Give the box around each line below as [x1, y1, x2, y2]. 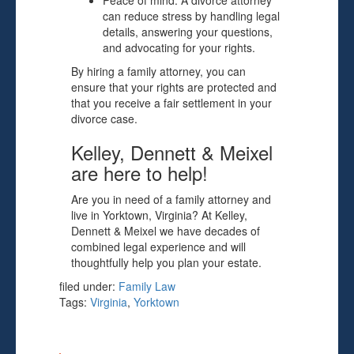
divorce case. [71, 111, 137, 126]
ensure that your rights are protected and [71, 79, 277, 95]
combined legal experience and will [71, 239, 246, 254]
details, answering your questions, [103, 24, 273, 40]
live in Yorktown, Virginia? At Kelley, [71, 207, 247, 223]
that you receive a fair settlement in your [71, 95, 272, 111]
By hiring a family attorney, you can [71, 63, 246, 79]
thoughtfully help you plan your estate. [71, 254, 262, 270]
